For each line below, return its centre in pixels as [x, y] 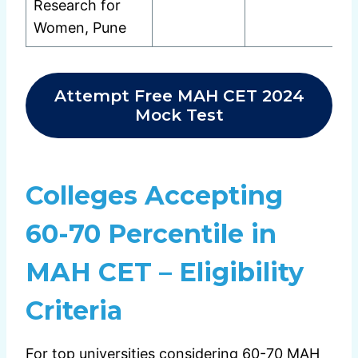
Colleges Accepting [154, 196]
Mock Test [179, 115]
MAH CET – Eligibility [165, 272]
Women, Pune [80, 28]
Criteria [74, 311]
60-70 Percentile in [151, 234]
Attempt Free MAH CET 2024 [179, 96]
